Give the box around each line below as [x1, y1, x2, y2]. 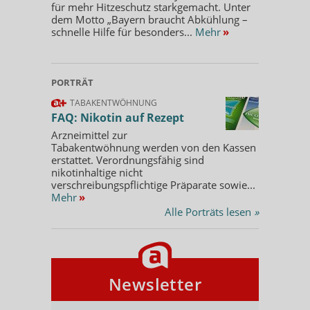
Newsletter [108, 272, 202, 295]
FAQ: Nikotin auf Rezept [51, 109, 184, 125]
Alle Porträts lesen [165, 204, 254, 219]
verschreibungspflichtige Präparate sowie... [51, 177, 255, 192]
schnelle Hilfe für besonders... [51, 24, 195, 39]
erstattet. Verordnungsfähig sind [51, 152, 204, 167]
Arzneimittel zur [51, 127, 127, 142]
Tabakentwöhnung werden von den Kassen [51, 140, 256, 154]
